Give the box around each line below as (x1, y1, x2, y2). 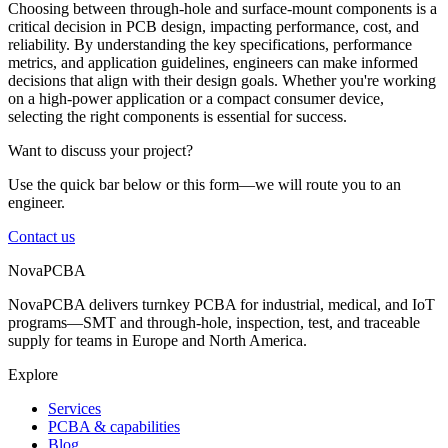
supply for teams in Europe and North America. (8, 332, 307, 350)
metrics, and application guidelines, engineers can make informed (8, 54, 418, 72)
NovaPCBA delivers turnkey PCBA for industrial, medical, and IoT (8, 296, 435, 314)
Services (48, 400, 101, 418)
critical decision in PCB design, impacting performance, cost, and (8, 18, 419, 36)
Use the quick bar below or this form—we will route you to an (8, 176, 401, 194)
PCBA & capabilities (48, 418, 180, 436)
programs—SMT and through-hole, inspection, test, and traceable (8, 314, 420, 332)
